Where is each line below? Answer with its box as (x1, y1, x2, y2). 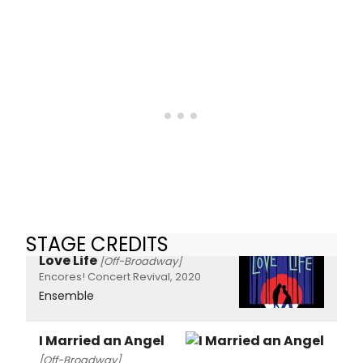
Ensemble (39, 287, 94, 304)
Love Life (39, 250, 97, 270)
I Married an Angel (39, 331, 164, 350)
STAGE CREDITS (26, 230, 169, 258)
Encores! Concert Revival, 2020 (39, 268, 201, 284)
